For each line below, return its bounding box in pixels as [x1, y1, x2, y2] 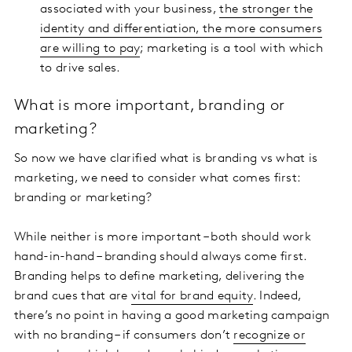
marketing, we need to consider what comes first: [14, 172, 301, 185]
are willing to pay [40, 42, 141, 56]
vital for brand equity [131, 290, 253, 303]
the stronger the [219, 3, 313, 16]
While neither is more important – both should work [14, 231, 311, 244]
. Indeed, [252, 290, 302, 303]
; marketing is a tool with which [140, 42, 324, 56]
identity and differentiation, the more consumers [40, 23, 323, 36]
